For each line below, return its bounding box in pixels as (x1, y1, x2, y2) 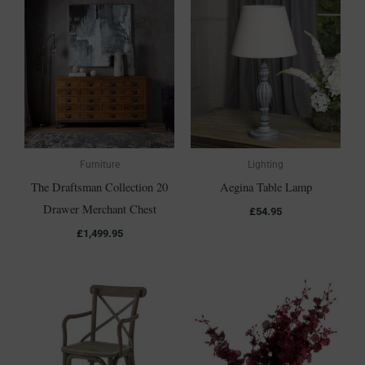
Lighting (248, 158, 284, 171)
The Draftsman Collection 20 (31, 179, 168, 196)
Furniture (79, 158, 120, 171)
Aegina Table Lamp (219, 179, 312, 196)
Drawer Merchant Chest (42, 201, 156, 218)
